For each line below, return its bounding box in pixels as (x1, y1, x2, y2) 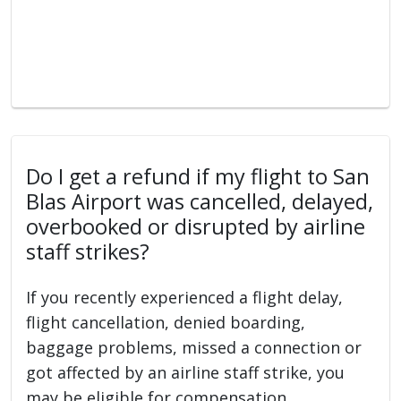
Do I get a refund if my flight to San (26, 161, 371, 191)
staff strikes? (26, 236, 150, 266)
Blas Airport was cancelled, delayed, (26, 186, 374, 216)
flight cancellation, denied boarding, (26, 311, 306, 333)
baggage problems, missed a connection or (26, 336, 363, 358)
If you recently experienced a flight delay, (26, 286, 344, 308)
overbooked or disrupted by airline (26, 211, 366, 241)
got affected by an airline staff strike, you (26, 361, 346, 383)
